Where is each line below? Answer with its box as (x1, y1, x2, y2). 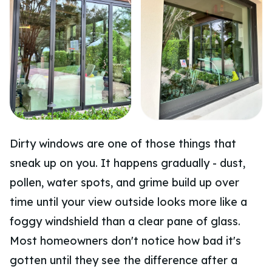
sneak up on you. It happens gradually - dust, (10, 156, 245, 171)
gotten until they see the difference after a (10, 253, 237, 268)
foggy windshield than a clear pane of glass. (10, 214, 240, 229)
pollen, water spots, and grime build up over (10, 175, 239, 190)
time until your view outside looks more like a (10, 195, 247, 209)
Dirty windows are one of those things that (10, 137, 236, 151)
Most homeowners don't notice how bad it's (10, 234, 241, 248)
